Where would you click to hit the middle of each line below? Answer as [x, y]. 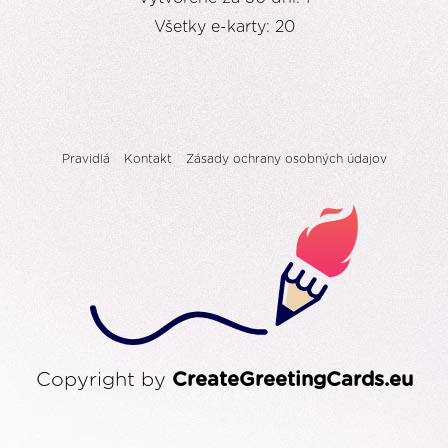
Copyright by [103, 380]
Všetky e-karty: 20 [224, 27]
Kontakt [147, 159]
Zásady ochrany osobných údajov [286, 159]
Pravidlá [85, 159]
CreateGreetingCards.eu [292, 380]
